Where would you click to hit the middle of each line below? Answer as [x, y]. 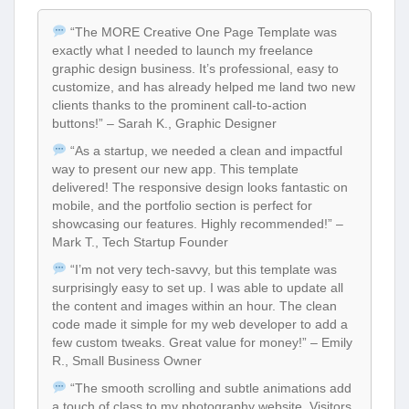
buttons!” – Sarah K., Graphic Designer [164, 123]
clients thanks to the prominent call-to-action [179, 105]
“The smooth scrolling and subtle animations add [209, 388]
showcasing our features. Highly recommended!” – [198, 223]
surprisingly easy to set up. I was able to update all [198, 287]
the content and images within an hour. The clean [194, 305]
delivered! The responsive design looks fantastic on [200, 187]
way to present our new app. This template [175, 168]
